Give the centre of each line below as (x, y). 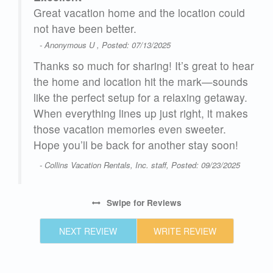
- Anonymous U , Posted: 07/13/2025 (105, 45)
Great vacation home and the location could (139, 13)
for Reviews (156, 203)
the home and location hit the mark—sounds (141, 82)
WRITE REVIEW (185, 231)
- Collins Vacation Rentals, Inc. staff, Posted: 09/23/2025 (140, 165)
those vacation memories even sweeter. (130, 129)
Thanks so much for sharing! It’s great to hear (144, 66)
